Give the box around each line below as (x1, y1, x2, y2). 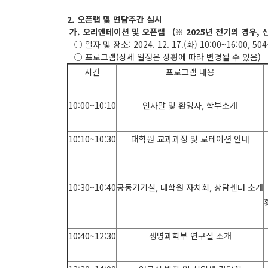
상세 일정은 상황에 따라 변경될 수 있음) (119, 50, 261, 63)
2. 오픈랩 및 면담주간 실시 (67, 13, 162, 25)
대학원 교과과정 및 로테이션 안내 (130, 132, 249, 145)
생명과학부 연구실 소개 (148, 229, 232, 242)
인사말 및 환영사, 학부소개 (142, 99, 237, 111)
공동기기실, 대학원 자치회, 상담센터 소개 (117, 181, 263, 193)
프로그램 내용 (165, 65, 215, 78)
